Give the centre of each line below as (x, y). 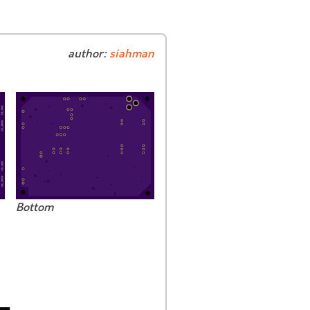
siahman (132, 54)
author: (89, 54)
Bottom (35, 208)
